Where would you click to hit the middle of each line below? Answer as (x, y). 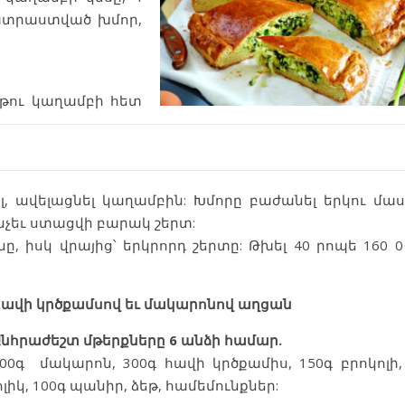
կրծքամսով (79, 303)
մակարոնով (189, 303)
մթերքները (124, 339)
